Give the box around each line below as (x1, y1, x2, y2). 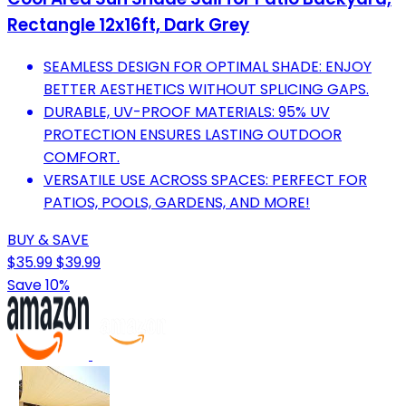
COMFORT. (43, 147, 120, 169)
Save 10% (7, 275, 70, 296)
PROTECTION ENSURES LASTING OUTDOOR (43, 124, 342, 146)
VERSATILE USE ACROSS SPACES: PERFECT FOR (43, 169, 367, 191)
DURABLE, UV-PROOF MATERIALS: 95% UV (43, 101, 330, 123)
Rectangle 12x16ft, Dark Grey (7, 13, 249, 38)
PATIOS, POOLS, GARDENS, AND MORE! (43, 192, 310, 214)
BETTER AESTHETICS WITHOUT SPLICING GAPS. (43, 79, 369, 101)
